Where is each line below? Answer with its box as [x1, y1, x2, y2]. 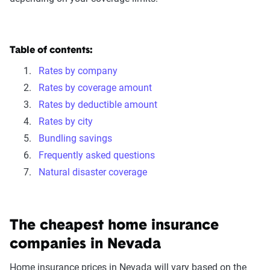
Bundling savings [39, 132, 112, 144]
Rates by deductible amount [39, 98, 157, 110]
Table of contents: [10, 45, 92, 55]
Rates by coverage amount [39, 81, 152, 93]
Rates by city [39, 115, 93, 127]
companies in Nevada [10, 237, 161, 252]
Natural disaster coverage [39, 166, 147, 178]
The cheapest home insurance [10, 218, 219, 233]
